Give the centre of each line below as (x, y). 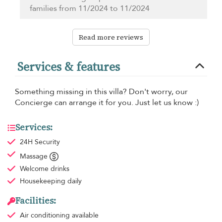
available (85, 216)
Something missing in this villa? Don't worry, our (101, 92)
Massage (34, 157)
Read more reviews (111, 37)
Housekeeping (43, 181)
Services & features (69, 67)
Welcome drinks (44, 169)
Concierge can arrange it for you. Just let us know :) (107, 103)
